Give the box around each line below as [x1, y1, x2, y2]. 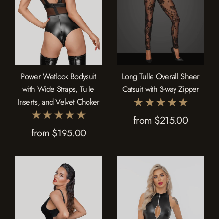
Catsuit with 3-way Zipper [122, 83, 199, 95]
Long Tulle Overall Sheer [122, 70, 199, 82]
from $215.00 [133, 113, 188, 128]
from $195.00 [31, 126, 86, 141]
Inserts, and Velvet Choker [17, 95, 100, 108]
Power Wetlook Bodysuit [21, 70, 96, 82]
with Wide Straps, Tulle [22, 83, 94, 95]
